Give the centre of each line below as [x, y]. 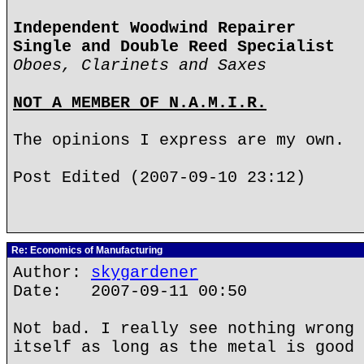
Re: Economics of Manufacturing [86, 250]
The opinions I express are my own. [179, 140]
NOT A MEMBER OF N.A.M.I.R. [140, 103]
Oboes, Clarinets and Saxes [140, 65]
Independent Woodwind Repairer [154, 28]
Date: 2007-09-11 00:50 [130, 291]
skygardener [145, 273]
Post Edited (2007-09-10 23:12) [159, 178]
